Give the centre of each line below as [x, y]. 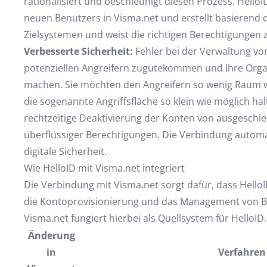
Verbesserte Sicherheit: [78, 51]
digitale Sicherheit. [65, 151]
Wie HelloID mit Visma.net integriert [104, 168]
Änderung [51, 235]
